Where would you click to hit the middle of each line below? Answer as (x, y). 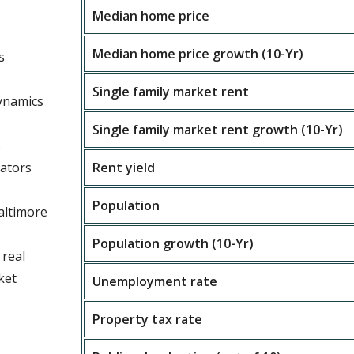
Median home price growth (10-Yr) (198, 54)
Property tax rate (148, 319)
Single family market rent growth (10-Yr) (218, 130)
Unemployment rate (155, 281)
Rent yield (124, 168)
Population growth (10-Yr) (173, 243)
